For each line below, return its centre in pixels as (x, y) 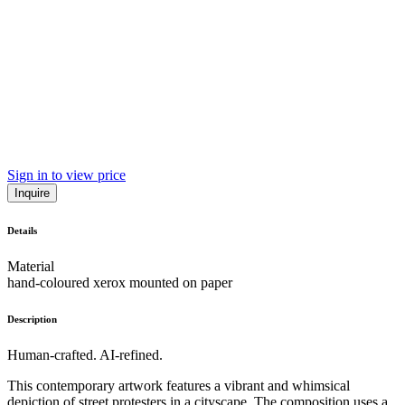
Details (22, 230)
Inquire (32, 193)
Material (31, 266)
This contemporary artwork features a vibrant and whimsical (179, 385)
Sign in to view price (66, 174)
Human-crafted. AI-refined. (85, 354)
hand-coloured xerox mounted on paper (120, 282)
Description (32, 319)
